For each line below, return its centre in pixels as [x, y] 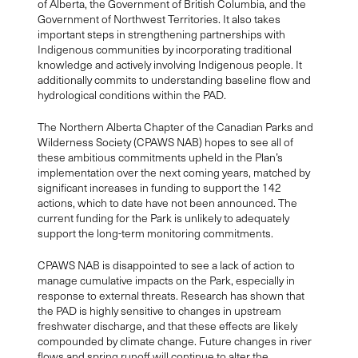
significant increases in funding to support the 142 [159, 188]
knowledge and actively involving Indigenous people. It [169, 65]
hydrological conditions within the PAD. [131, 95]
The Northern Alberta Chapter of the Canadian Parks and [175, 127]
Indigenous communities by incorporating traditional [164, 50]
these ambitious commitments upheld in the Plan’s [160, 157]
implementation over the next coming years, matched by [173, 173]
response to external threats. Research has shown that [171, 296]
